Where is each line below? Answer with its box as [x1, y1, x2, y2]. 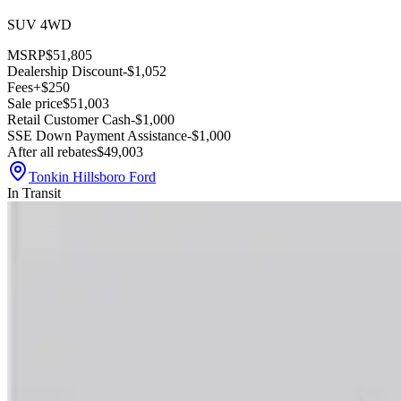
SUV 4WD [7, 17, 72, 33]
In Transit [7, 185, 61, 201]
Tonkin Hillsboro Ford [29, 169, 156, 185]
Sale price [7, 96, 63, 112]
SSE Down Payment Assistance [7, 128, 187, 144]
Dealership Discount [7, 64, 123, 80]
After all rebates [7, 144, 97, 160]
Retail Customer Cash [7, 112, 131, 128]
